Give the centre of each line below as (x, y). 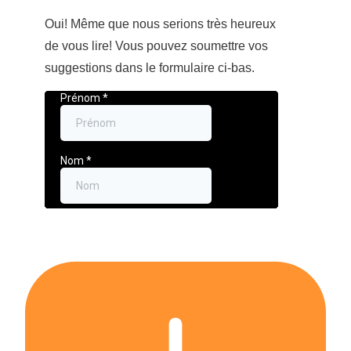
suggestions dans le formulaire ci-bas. (150, 68)
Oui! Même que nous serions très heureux (161, 24)
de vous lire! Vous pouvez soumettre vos (157, 46)
